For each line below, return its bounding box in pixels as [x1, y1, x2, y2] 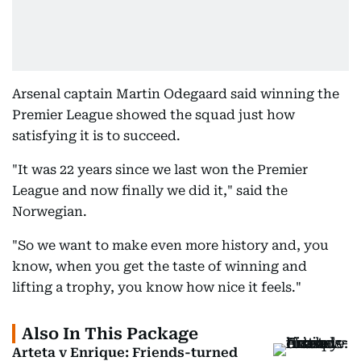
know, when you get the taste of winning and [12, 259, 307, 274]
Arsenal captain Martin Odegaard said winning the [12, 86, 339, 102]
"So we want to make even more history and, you [12, 238, 329, 253]
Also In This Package [22, 324, 198, 343]
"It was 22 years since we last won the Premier [12, 162, 308, 177]
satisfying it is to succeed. [12, 128, 180, 143]
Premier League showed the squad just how [12, 107, 295, 122]
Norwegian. [12, 204, 87, 219]
